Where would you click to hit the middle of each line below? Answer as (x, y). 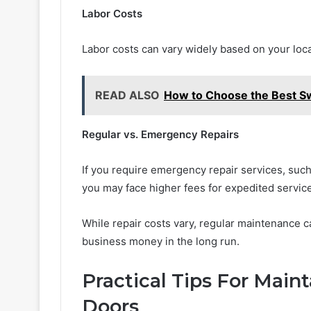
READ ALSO (127, 95)
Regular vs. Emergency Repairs (160, 134)
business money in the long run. (161, 241)
